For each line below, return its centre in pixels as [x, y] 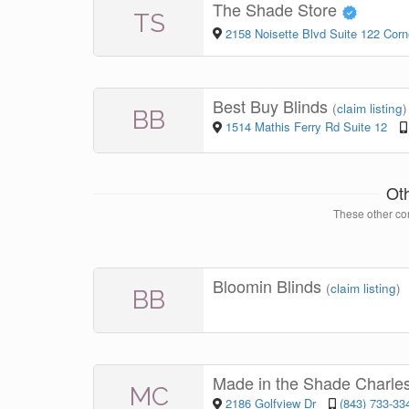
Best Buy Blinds [273, 106]
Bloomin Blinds [269, 286]
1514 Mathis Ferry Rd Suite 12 [306, 127]
